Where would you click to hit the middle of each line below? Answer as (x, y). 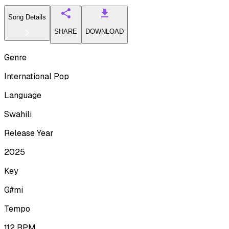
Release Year (29, 133)
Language (23, 95)
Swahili (18, 114)
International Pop (37, 76)
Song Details (27, 17)
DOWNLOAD (105, 32)
